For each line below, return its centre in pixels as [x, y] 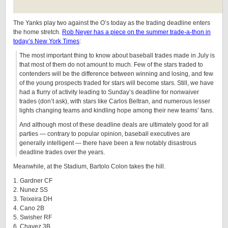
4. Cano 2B [29, 208]
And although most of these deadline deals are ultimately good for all [114, 125]
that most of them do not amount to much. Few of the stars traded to [111, 65]
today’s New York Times [46, 41]
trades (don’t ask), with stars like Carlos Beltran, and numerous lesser [115, 101]
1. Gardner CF [33, 181]
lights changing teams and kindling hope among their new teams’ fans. [117, 110]
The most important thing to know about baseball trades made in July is [117, 55]
